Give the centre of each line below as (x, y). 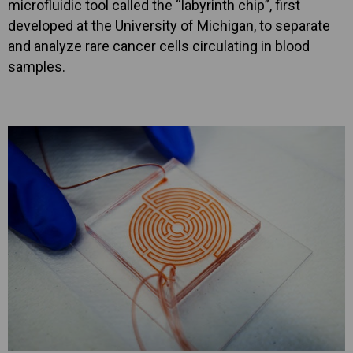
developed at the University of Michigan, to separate (169, 26)
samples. (37, 67)
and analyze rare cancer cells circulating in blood (159, 46)
